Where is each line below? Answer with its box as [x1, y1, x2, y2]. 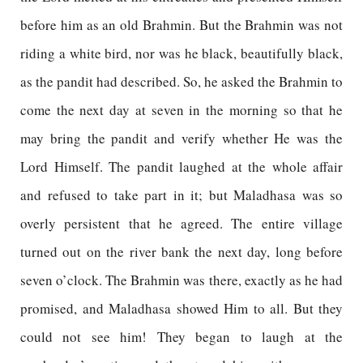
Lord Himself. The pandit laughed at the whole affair [20, 157, 343, 176]
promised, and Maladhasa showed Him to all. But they [20, 299, 343, 318]
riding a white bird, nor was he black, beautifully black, [20, 44, 343, 62]
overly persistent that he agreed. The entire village [20, 214, 343, 233]
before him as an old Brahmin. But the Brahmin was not [20, 15, 343, 34]
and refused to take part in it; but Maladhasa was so [20, 186, 343, 204]
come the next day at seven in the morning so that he [20, 100, 343, 119]
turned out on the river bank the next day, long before [20, 242, 343, 261]
